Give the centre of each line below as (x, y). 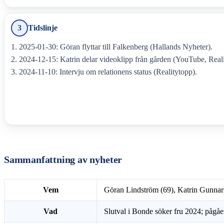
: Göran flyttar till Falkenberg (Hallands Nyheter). (134, 46)
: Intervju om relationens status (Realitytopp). (126, 71)
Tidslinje (43, 27)
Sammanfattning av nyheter (63, 159)
